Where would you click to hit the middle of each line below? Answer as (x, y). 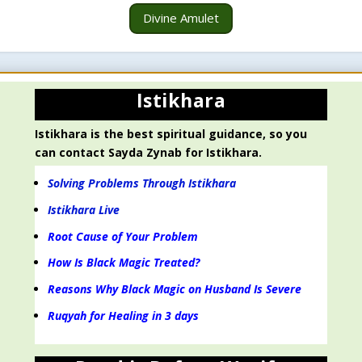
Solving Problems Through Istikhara (142, 183)
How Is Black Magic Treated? (124, 263)
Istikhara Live (84, 209)
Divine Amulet (181, 18)
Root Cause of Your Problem (123, 236)
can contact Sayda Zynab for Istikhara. (149, 153)
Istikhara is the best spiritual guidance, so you (171, 134)
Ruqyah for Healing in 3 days (124, 316)
